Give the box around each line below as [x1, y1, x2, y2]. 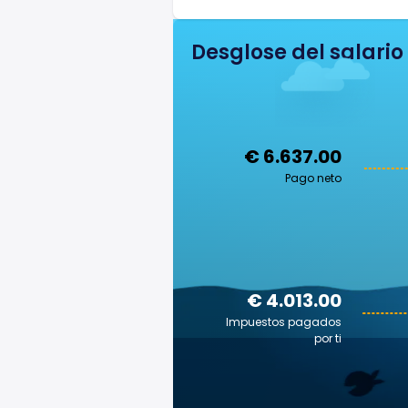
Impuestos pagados [226, 314, 342, 330]
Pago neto [285, 170, 342, 186]
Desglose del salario [191, 38, 403, 66]
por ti [314, 331, 342, 346]
